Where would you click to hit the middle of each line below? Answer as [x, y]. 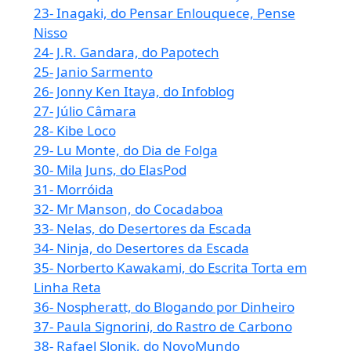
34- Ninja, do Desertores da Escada [141, 248]
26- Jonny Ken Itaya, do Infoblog [134, 91]
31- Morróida [73, 189]
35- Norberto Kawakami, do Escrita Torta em [170, 267]
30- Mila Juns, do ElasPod [110, 169]
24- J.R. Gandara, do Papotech [126, 52]
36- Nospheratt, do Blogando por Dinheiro [164, 306]
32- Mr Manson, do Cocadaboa [128, 208]
